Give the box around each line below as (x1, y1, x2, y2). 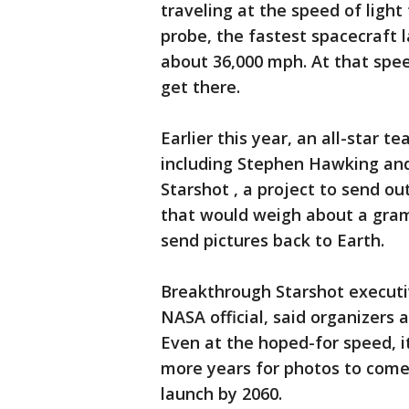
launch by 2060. (161, 383, 282, 404)
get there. (161, 76, 240, 98)
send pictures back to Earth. (161, 229, 384, 251)
